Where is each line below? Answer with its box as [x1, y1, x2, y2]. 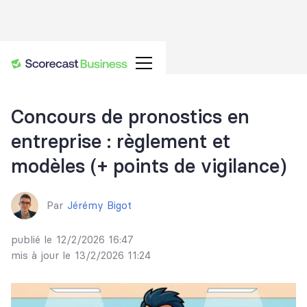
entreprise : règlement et [11, 130, 230, 153]
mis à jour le [11, 249, 71, 262]
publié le [11, 233, 52, 246]
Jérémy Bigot [67, 199, 132, 212]
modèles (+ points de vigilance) [11, 154, 286, 177]
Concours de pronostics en [11, 105, 249, 128]
